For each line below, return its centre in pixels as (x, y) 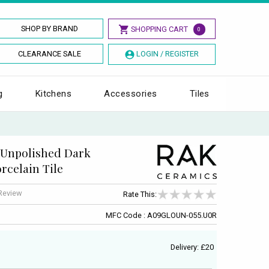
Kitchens (53, 93)
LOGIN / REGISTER (167, 54)
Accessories (131, 93)
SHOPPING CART (159, 29)
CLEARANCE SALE (50, 54)
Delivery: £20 (192, 247)
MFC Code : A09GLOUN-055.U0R (161, 215)
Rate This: (140, 195)
